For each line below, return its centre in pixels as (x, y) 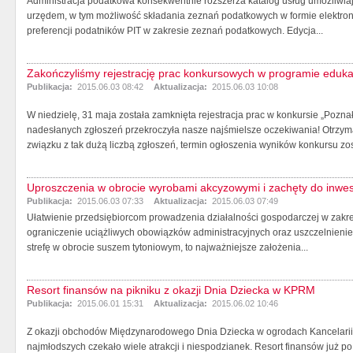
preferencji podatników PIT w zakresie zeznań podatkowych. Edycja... (175, 30)
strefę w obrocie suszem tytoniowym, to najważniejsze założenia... (167, 247)
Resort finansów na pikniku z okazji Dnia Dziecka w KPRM (171, 290)
